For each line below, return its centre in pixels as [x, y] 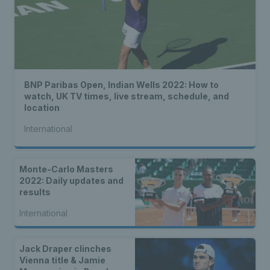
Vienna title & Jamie [62, 260]
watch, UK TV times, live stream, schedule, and [127, 96]
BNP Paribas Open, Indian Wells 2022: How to [121, 84]
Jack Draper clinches [65, 249]
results [35, 192]
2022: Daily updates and [71, 180]
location [42, 107]
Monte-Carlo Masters [66, 169]
